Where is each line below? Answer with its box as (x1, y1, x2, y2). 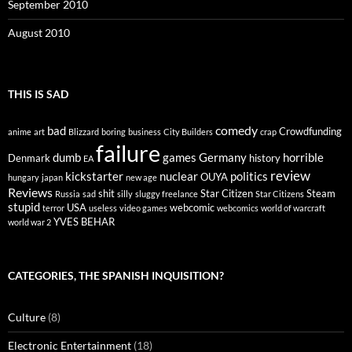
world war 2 (8, 217, 51, 228)
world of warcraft (261, 203, 325, 214)
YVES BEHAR (53, 215, 115, 229)
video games (119, 203, 167, 214)
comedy (215, 123, 258, 138)
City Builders (163, 126, 213, 137)
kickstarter (65, 170, 123, 184)
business (128, 126, 161, 137)
